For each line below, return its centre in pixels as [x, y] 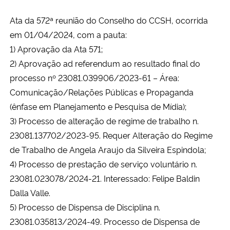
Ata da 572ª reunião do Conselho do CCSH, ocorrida [109, 20]
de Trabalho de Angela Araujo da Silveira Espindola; [108, 149]
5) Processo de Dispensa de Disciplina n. [85, 207]
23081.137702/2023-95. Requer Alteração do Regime [111, 135]
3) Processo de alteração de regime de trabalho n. [104, 120]
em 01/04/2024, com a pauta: [68, 34]
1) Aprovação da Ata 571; [56, 49]
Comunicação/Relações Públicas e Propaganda [102, 92]
